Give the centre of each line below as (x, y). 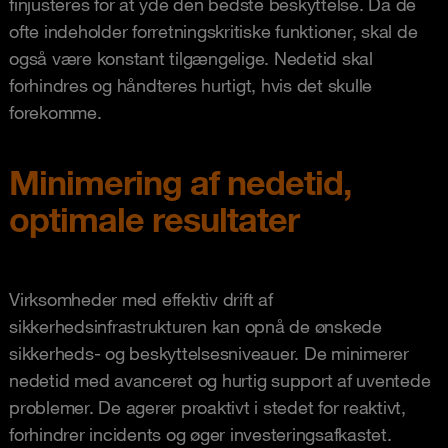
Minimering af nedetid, (180, 182)
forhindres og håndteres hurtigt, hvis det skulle (190, 85)
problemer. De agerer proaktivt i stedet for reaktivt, (207, 407)
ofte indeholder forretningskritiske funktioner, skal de (213, 31)
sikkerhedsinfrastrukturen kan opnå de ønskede (195, 326)
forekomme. (55, 112)
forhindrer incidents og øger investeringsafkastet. (200, 434)
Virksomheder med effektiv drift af (141, 299)
